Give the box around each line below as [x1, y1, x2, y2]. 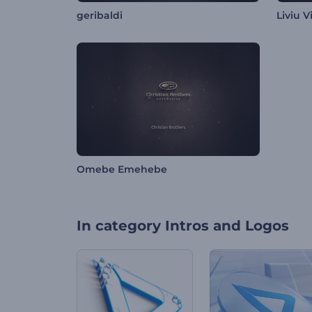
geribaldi [77, 9, 123, 22]
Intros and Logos [165, 217, 289, 235]
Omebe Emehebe [77, 163, 167, 176]
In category [77, 217, 161, 235]
